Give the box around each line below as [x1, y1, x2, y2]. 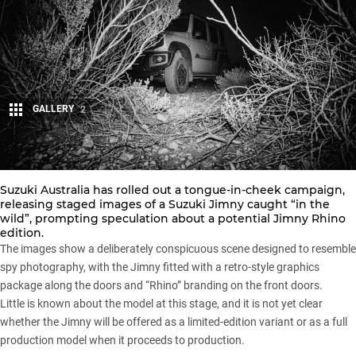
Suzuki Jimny [168, 197, 244, 212]
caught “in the [244, 197, 330, 212]
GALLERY [30, 103, 76, 115]
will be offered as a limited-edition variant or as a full [91, 315, 347, 329]
